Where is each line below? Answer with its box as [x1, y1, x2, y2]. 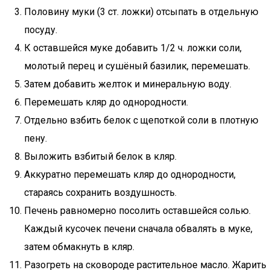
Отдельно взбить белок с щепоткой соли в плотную [24, 115, 259, 126]
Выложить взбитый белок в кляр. [24, 151, 177, 162]
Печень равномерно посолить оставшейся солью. [24, 205, 251, 216]
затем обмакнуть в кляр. [24, 241, 134, 253]
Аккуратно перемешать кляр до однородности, [24, 169, 236, 180]
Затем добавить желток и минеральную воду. [24, 78, 231, 90]
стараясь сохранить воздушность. [24, 187, 177, 198]
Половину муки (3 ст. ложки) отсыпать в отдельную [24, 6, 259, 17]
